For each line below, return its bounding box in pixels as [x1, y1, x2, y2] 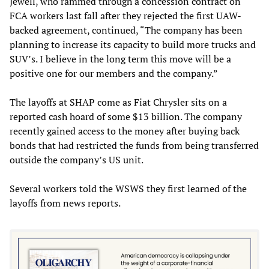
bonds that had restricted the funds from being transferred [10, 138, 259, 152]
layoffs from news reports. [10, 196, 121, 210]
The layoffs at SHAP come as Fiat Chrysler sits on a [10, 95, 227, 109]
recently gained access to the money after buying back [10, 124, 240, 138]
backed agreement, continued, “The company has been [10, 23, 243, 37]
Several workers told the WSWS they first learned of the [10, 181, 247, 195]
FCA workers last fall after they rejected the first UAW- [10, 8, 241, 22]
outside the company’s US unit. [10, 153, 144, 166]
